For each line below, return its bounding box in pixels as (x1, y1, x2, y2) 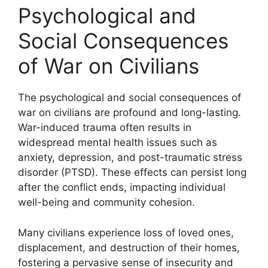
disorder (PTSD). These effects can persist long (18, 166, 246, 178)
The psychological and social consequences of (18, 92, 241, 103)
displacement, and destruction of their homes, (18, 241, 240, 254)
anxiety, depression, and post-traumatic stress (18, 151, 242, 163)
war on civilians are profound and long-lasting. (18, 106, 241, 118)
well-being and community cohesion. (18, 196, 195, 208)
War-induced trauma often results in (18, 121, 191, 133)
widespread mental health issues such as (18, 136, 217, 148)
